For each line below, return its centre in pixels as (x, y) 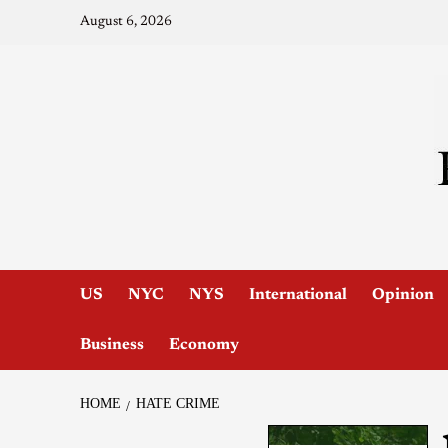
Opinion (402, 294)
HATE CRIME (177, 403)
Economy (203, 344)
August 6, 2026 (125, 22)
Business (111, 344)
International (297, 294)
